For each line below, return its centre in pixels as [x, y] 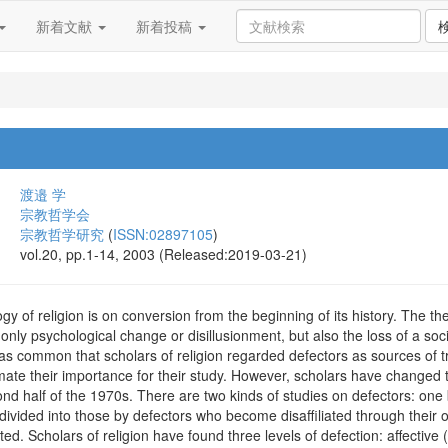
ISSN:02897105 [163, 234]
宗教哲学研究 [62, 234]
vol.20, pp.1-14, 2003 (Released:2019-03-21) [163, 254]
